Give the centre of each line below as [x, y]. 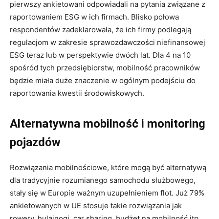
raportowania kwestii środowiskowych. [77, 93]
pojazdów [35, 142]
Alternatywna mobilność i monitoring [108, 123]
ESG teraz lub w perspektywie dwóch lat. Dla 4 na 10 [100, 55]
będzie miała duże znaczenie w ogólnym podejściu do [103, 80]
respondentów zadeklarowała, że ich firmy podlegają [100, 29]
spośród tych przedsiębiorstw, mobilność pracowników [105, 67]
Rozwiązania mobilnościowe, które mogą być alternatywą [108, 167]
